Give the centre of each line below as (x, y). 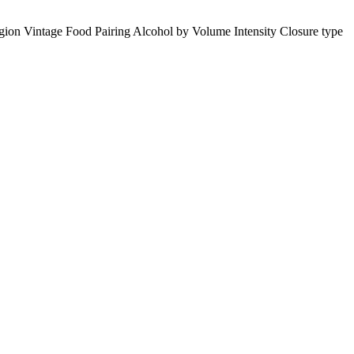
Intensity (257, 31)
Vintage (43, 31)
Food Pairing (99, 31)
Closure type (311, 31)
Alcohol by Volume (183, 31)
